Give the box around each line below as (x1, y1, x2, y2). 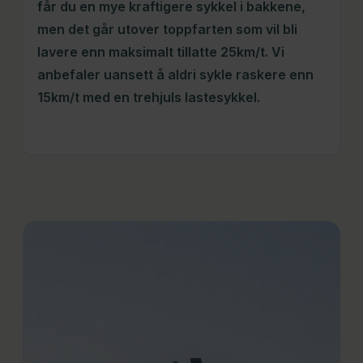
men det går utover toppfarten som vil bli (36, 20, 297, 37)
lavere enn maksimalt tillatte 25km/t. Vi (36, 43, 284, 60)
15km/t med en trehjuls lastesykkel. (36, 88, 260, 105)
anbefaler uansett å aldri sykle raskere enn (36, 66, 314, 83)
